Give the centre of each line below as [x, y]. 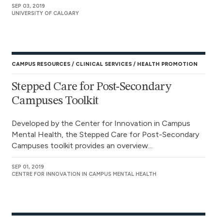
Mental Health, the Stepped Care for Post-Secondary [105, 134]
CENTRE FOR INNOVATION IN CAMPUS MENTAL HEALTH [84, 174]
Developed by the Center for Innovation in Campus [101, 123]
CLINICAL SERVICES [104, 64]
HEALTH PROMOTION [167, 64]
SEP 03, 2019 [28, 6]
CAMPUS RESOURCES [41, 64]
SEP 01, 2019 [28, 167]
